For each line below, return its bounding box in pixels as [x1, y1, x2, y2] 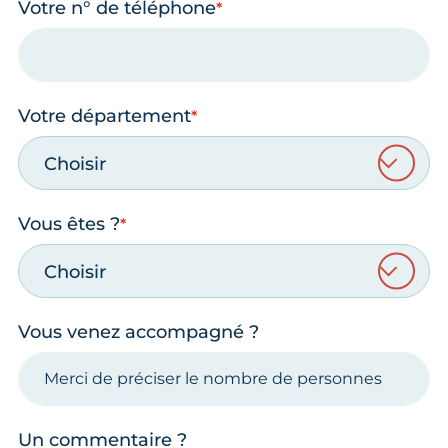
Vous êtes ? [18, 212, 120, 235]
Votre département [18, 104, 191, 127]
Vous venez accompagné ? [18, 320, 259, 343]
